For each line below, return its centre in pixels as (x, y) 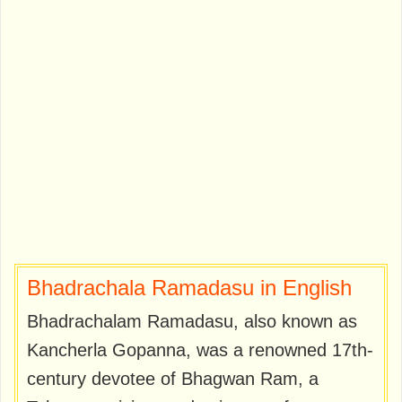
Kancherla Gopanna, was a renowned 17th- (200, 350)
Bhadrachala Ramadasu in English (189, 288)
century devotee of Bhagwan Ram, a (173, 379)
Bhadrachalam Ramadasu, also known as (192, 322)
